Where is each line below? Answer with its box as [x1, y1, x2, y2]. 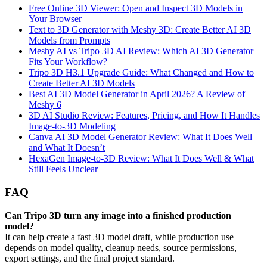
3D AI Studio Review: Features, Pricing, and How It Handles [29, 110, 260, 121]
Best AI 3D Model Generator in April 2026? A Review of [29, 89, 245, 100]
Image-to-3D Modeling [29, 121, 116, 132]
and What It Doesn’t [29, 142, 105, 153]
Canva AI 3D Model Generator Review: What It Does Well [29, 132, 252, 142]
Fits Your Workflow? [29, 57, 107, 67]
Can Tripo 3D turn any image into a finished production [5, 210, 231, 221]
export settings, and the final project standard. [5, 253, 175, 263]
